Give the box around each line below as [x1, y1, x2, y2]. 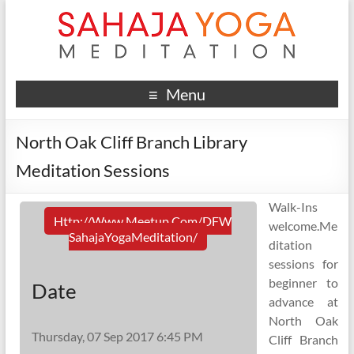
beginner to [268, 275, 339, 290]
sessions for [268, 256, 339, 271]
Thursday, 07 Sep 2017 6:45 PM [31, 329, 203, 344]
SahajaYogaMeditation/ [69, 229, 198, 244]
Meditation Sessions [15, 160, 170, 181]
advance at [268, 294, 339, 309]
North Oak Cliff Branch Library [15, 131, 247, 153]
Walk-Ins [268, 199, 318, 214]
